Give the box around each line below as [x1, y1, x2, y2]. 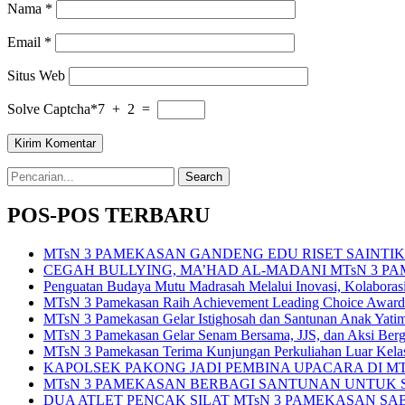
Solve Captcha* [7, 100, 98, 117]
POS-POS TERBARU [7, 203, 210, 228]
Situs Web [7, 67, 65, 83]
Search [6, 165, 45, 182]
